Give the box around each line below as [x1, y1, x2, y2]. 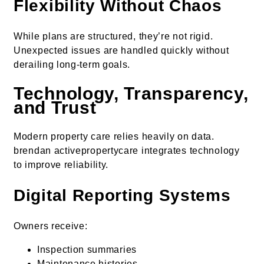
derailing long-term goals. [14, 60, 131, 70]
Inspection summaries [37, 245, 137, 255]
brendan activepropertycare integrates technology [14, 146, 240, 156]
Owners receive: [14, 221, 88, 232]
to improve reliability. [14, 160, 109, 170]
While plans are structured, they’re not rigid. [14, 31, 213, 42]
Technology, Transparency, [14, 84, 249, 104]
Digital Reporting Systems [14, 186, 231, 205]
